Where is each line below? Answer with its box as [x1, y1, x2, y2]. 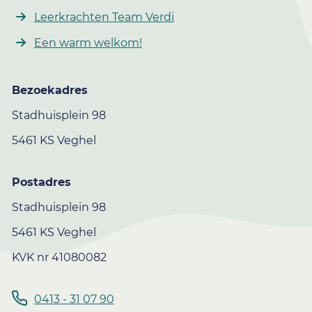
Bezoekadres [11, 83, 88, 97]
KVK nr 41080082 [11, 250, 107, 264]
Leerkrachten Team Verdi [33, 10, 174, 24]
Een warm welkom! [33, 36, 142, 49]
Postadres [11, 175, 71, 189]
